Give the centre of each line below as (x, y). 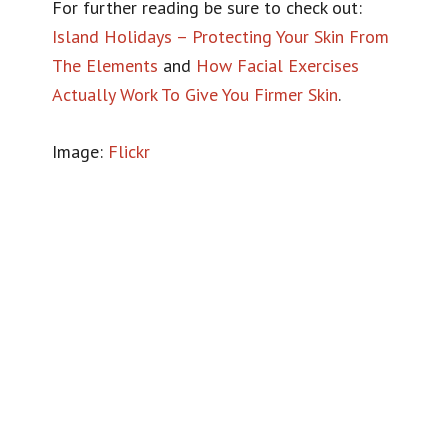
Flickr (129, 151)
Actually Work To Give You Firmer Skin (195, 94)
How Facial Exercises (278, 65)
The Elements (105, 65)
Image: (80, 151)
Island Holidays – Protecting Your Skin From (221, 36)
